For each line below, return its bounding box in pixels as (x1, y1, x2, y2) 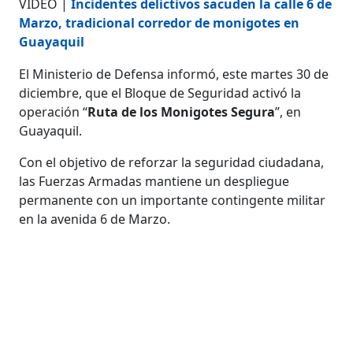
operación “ (19, 102, 88, 121)
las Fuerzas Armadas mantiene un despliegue (19, 172, 290, 190)
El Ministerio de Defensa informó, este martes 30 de (19, 65, 329, 83)
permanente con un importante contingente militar (19, 191, 326, 209)
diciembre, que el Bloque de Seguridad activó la (19, 84, 302, 102)
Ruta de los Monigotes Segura (87, 102, 276, 121)
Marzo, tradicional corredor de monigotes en (19, 13, 300, 32)
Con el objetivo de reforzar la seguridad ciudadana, (19, 153, 325, 171)
